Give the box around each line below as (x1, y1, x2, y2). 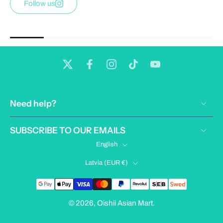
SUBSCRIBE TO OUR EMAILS (10, 125, 125, 136)
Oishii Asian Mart (97, 199, 153, 208)
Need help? (10, 98, 56, 109)
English (96, 141, 117, 148)
